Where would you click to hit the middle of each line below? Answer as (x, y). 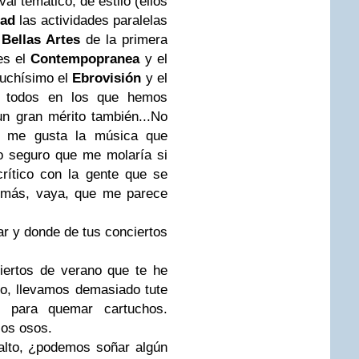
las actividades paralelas (91, 20)
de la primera (124, 40)
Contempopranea (85, 59)
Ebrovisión (107, 78)
